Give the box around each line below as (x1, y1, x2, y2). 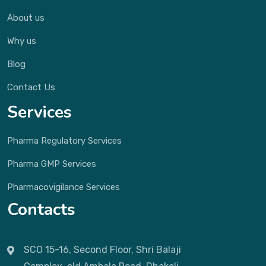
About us (7, 12, 45, 23)
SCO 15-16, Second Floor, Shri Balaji (24, 244, 181, 255)
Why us (7, 36, 36, 46)
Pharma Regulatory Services (7, 135, 122, 146)
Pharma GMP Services (7, 159, 96, 169)
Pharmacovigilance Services (7, 182, 120, 192)
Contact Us (7, 82, 55, 93)
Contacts (7, 198, 75, 221)
